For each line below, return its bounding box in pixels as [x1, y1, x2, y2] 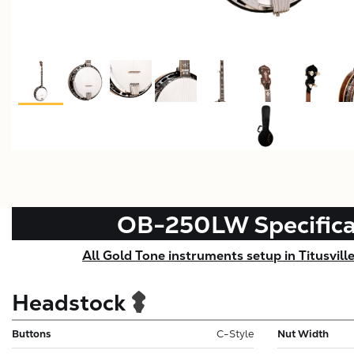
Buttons [12, 326, 51, 341]
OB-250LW [117, 209, 248, 240]
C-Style [217, 326, 254, 341]
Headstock [12, 288, 126, 317]
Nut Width [277, 326, 329, 341]
